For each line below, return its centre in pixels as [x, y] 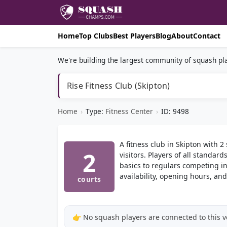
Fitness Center [129, 111]
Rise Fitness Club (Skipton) [119, 86]
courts [89, 179]
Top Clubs [96, 36]
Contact [207, 36]
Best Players [134, 36]
